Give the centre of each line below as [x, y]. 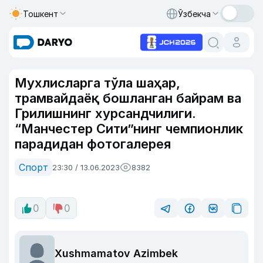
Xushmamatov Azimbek [116, 253]
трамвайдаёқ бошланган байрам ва [128, 98]
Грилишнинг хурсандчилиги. [105, 113]
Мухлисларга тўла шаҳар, [97, 83]
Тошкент [41, 14]
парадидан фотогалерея [93, 144]
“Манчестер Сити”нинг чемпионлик [129, 129]
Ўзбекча [194, 14]
